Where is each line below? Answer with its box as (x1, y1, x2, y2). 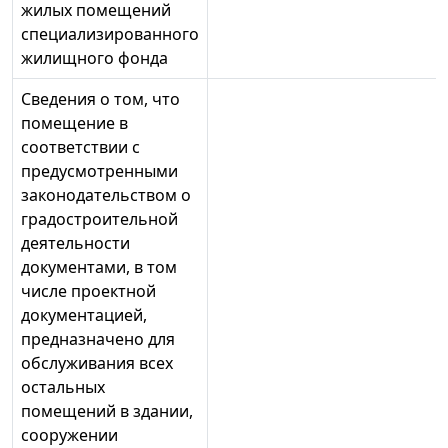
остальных (21, 376, 105, 399)
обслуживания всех (21, 352, 173, 375)
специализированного (21, 23, 199, 46)
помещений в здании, (21, 400, 193, 423)
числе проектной (21, 280, 156, 303)
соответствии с (21, 136, 140, 159)
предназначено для (21, 328, 175, 351)
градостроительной (21, 208, 178, 231)
